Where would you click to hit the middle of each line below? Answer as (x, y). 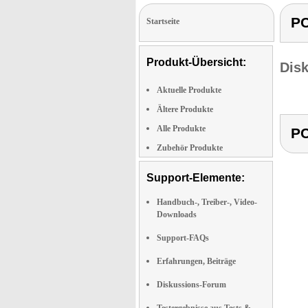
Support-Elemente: (196, 178)
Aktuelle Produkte (189, 90)
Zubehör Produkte (190, 148)
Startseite (163, 21)
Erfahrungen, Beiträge (196, 261)
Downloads (177, 214)
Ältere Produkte (185, 109)
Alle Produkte (181, 129)
